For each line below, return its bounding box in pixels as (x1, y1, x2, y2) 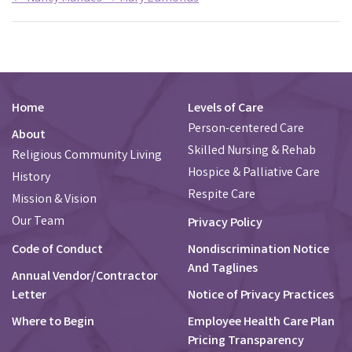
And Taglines (188, 260, 258, 278)
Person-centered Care (188, 120, 304, 138)
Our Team (12, 213, 64, 231)
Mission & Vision (12, 191, 97, 209)
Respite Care (188, 186, 255, 204)
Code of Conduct (12, 241, 103, 259)
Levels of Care (188, 100, 263, 118)
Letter (12, 287, 46, 305)
